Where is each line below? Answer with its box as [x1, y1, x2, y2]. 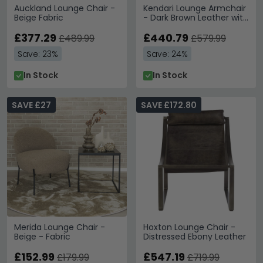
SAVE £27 [12, 99, 51, 111]
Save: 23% [18, 48, 58, 60]
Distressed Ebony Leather [143, 231, 246, 242]
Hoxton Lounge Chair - [143, 221, 235, 233]
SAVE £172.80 [141, 99, 197, 111]
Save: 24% [147, 48, 188, 60]
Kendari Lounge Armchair [143, 2, 246, 14]
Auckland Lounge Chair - [14, 2, 115, 14]
